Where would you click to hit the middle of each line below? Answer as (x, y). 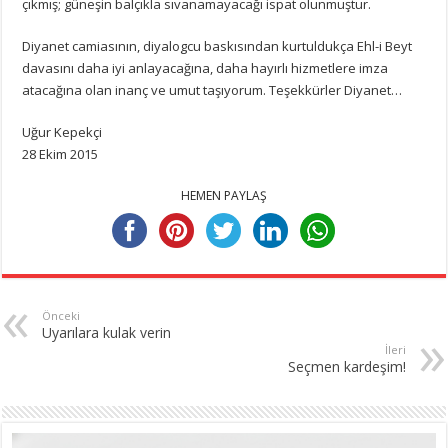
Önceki (61, 315)
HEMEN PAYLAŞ (223, 195)
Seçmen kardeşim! (346, 366)
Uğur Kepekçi (62, 131)
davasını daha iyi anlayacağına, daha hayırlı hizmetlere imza (205, 67)
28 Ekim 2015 (60, 153)
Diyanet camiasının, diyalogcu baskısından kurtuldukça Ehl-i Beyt (217, 45)
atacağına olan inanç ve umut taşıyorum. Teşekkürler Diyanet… (212, 89)
